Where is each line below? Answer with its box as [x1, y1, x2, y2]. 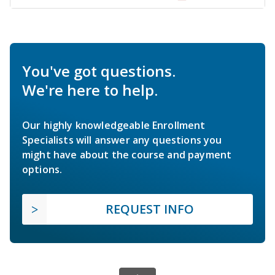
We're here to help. [22, 79, 158, 100]
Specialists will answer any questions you [22, 133, 222, 147]
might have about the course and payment [22, 147, 232, 161]
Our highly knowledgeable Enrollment [22, 118, 206, 132]
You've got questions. [22, 60, 176, 81]
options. [22, 162, 63, 176]
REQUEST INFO [106, 200, 194, 217]
